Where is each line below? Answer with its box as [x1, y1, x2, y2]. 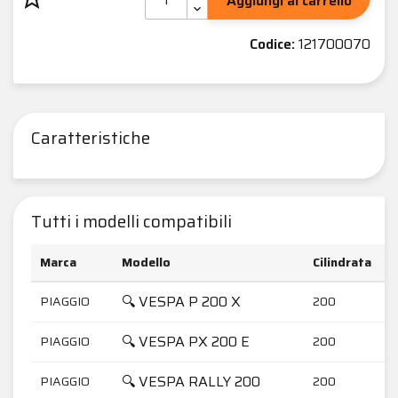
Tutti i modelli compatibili [31, 208, 232, 235]
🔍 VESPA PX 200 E [122, 330, 250, 353]
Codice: [250, 32, 295, 55]
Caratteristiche [31, 124, 150, 151]
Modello [122, 251, 171, 272]
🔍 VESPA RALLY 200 [122, 370, 260, 393]
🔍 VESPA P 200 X [122, 290, 241, 313]
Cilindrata [313, 251, 371, 272]
